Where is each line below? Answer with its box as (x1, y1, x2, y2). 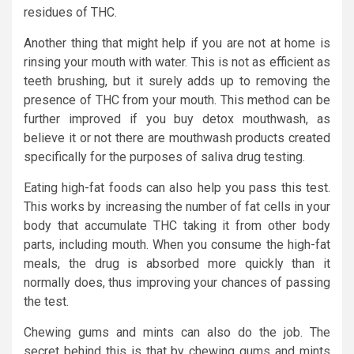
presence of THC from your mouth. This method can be (24, 92, 330, 107)
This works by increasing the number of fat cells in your (24, 198, 330, 214)
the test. (24, 293, 69, 309)
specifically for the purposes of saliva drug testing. (24, 149, 305, 164)
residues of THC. (24, 4, 117, 20)
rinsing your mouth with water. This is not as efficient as (24, 54, 330, 70)
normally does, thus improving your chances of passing (24, 274, 330, 290)
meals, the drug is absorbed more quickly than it (24, 255, 330, 271)
